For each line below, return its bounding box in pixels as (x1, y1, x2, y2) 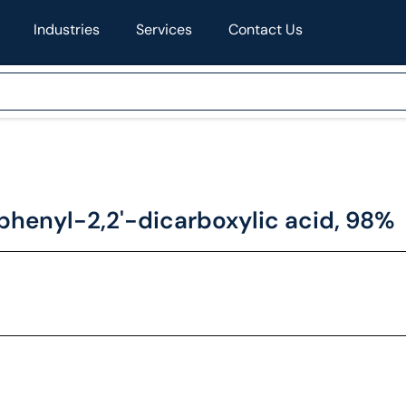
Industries (33, 20, 100, 39)
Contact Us (227, 20, 303, 39)
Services (135, 20, 192, 39)
